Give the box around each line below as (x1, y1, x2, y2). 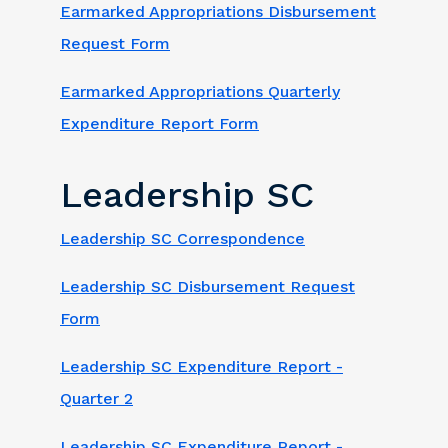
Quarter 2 (60, 388, 133, 408)
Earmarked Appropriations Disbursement (60, 2, 376, 22)
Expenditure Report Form (60, 114, 259, 134)
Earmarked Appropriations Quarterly (60, 82, 340, 102)
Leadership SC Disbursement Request (60, 276, 355, 296)
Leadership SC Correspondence (60, 228, 305, 248)
